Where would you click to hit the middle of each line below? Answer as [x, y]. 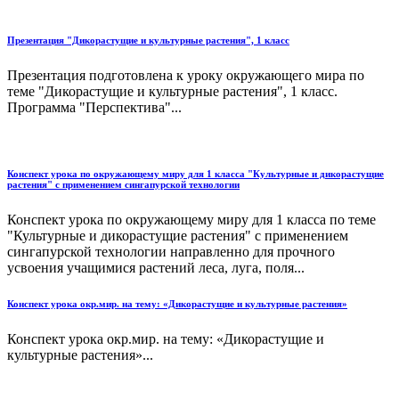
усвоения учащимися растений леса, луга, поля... [156, 267]
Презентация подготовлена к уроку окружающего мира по [186, 76]
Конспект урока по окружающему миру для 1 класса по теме [191, 219]
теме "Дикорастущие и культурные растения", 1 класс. [172, 92]
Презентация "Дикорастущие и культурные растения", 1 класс [148, 41]
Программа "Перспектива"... [94, 108]
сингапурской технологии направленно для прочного [171, 251]
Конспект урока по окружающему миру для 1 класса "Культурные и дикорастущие [195, 174]
